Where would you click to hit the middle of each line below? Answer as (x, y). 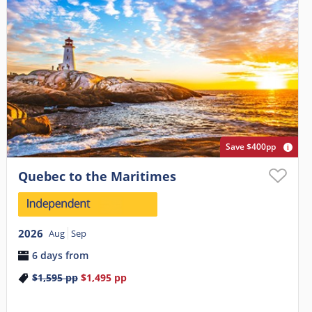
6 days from (60, 255)
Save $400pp (251, 147)
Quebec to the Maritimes (97, 177)
